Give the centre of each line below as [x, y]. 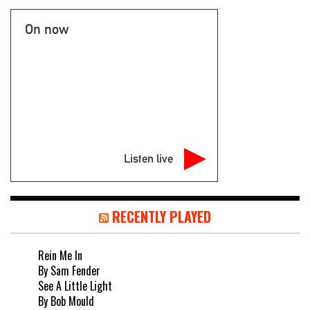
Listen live [148, 158]
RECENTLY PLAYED [162, 216]
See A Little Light [75, 285]
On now [47, 29]
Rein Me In [60, 255]
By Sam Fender [69, 270]
